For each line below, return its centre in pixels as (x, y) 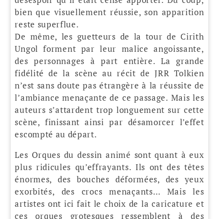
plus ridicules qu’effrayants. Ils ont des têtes (109, 167)
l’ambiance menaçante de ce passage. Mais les (109, 97)
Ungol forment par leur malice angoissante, (109, 48)
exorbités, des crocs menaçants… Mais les (109, 191)
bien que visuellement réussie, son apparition (109, 12)
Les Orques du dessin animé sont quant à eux (109, 154)
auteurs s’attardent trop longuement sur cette (109, 109)
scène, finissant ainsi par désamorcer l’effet (109, 122)
